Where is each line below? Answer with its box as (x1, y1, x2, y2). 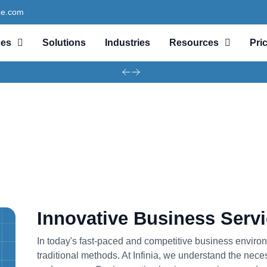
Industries (105, 37, 151, 48)
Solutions (42, 37, 86, 48)
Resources (169, 37, 219, 48)
